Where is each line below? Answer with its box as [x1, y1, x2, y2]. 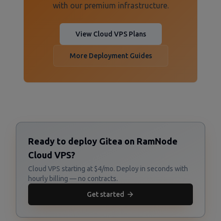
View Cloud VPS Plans [75, 30, 146, 38]
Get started [87, 190, 124, 198]
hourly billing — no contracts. [28, 175, 118, 183]
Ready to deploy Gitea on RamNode [28, 136, 178, 146]
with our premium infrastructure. [52, 1, 169, 10]
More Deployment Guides [69, 52, 152, 60]
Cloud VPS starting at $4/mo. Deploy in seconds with [28, 165, 188, 173]
